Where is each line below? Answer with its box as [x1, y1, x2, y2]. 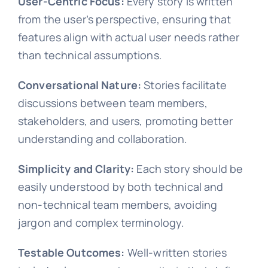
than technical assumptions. [17, 47, 162, 62]
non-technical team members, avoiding [17, 197, 218, 212]
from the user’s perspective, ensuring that [17, 11, 232, 26]
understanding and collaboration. [17, 131, 188, 146]
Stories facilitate [141, 77, 227, 92]
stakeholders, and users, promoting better [17, 113, 233, 128]
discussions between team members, [17, 95, 208, 110]
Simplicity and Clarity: [17, 161, 135, 176]
